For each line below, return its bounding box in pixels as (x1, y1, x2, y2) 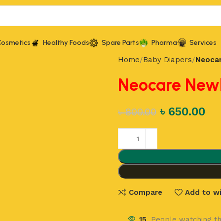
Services (189, 38, 217, 47)
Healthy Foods (43, 38, 89, 47)
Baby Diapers (143, 55, 192, 64)
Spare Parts (102, 38, 139, 47)
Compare (128, 187, 162, 197)
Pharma (151, 38, 177, 47)
